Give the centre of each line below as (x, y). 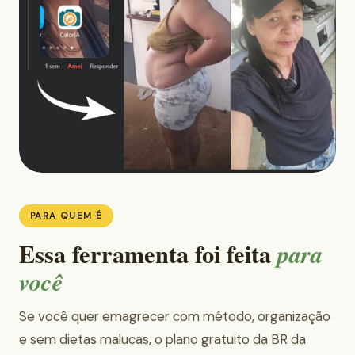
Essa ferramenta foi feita (148, 254)
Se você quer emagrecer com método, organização (175, 317)
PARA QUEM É (67, 216)
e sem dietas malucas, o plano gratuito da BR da (162, 340)
